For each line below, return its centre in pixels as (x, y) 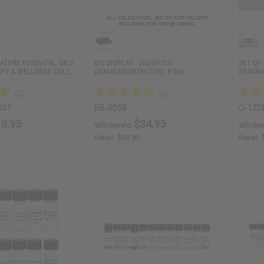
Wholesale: (114, 126)
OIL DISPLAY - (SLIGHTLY (133, 63)
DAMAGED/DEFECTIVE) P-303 (140, 72)
